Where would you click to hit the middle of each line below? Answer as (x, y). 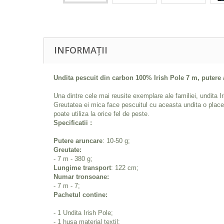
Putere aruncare (78, 141)
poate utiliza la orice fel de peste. (101, 114)
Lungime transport (82, 168)
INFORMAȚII (81, 50)
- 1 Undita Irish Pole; (83, 213)
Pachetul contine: (80, 195)
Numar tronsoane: (81, 177)
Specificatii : (73, 123)
